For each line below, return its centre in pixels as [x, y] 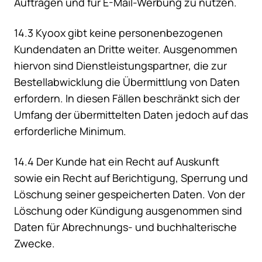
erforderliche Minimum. [70, 131]
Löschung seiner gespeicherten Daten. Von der [130, 194]
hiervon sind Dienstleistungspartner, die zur [120, 66]
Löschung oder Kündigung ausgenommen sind [128, 211]
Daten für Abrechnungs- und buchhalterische [125, 227]
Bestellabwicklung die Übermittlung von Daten [127, 82]
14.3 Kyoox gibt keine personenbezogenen [118, 33]
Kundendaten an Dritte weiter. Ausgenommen [126, 49]
